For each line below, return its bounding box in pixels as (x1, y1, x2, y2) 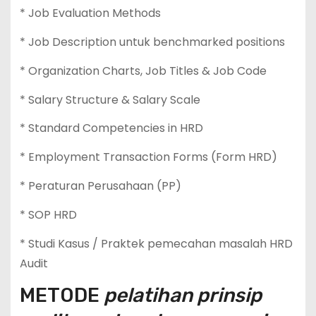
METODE (19, 284, 99, 308)
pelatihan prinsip (103, 284, 262, 308)
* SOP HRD (19, 206, 77, 223)
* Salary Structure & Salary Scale (19, 91, 200, 108)
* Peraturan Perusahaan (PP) (19, 178, 181, 195)
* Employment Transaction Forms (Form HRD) (19, 149, 277, 166)
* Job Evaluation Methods (19, 5, 161, 22)
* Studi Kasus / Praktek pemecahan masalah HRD (19, 235, 293, 252)
